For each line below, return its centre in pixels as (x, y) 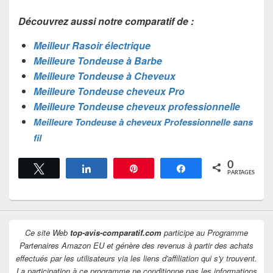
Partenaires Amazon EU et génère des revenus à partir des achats (136, 245)
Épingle (160, 168)
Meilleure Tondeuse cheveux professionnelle (137, 106)
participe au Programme (205, 232)
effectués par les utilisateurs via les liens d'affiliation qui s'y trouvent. (136, 258)
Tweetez (67, 168)
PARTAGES (241, 172)
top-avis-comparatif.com (116, 232)
